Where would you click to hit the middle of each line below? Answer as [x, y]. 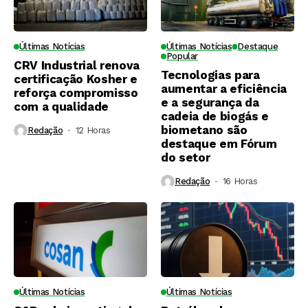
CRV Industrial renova [77, 65]
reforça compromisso [76, 92]
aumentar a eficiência [224, 88]
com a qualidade [61, 106]
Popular [182, 56]
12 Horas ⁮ [94, 131]
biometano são [204, 130]
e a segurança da [210, 102]
